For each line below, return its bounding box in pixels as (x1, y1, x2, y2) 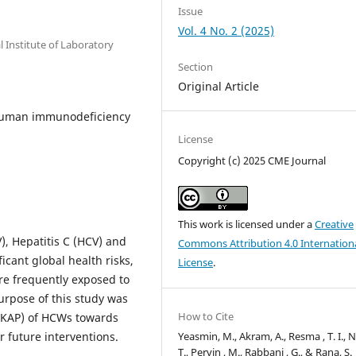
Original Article (178, 78, 260, 94)
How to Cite (178, 308, 234, 323)
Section (178, 59, 214, 74)
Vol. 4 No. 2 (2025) (178, 22, 275, 38)
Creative (315, 216, 354, 231)
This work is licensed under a (178, 216, 315, 231)
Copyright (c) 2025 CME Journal (178, 153, 327, 168)
